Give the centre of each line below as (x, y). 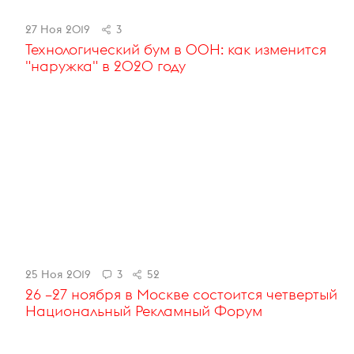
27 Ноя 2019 (58, 30)
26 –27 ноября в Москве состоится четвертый (181, 294)
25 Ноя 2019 (58, 274)
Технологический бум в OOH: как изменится (176, 50)
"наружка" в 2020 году (105, 66)
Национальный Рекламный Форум (144, 311)
